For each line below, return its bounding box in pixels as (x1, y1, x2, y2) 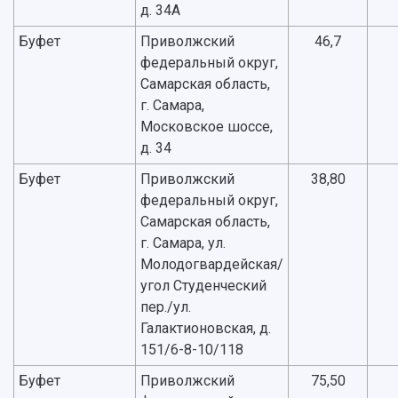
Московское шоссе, (140, 118, 273, 136)
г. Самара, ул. (140, 235, 226, 252)
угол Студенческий (140, 277, 267, 295)
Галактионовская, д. (140, 320, 271, 338)
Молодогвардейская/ (140, 256, 283, 274)
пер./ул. (140, 298, 191, 316)
